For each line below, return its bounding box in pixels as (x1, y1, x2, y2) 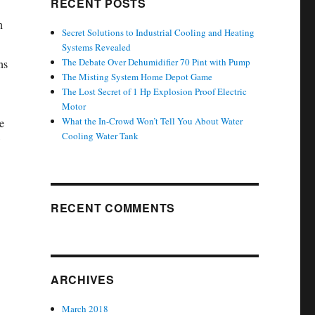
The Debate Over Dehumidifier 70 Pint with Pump (62, 56, 251, 68)
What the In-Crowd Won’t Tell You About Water (62, 115, 243, 127)
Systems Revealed (62, 41, 131, 53)
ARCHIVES (50, 271, 115, 288)
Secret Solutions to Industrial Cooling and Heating (62, 26, 255, 39)
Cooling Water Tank (62, 129, 139, 142)
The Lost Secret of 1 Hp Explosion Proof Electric (62, 85, 247, 98)
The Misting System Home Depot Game (62, 70, 213, 83)
